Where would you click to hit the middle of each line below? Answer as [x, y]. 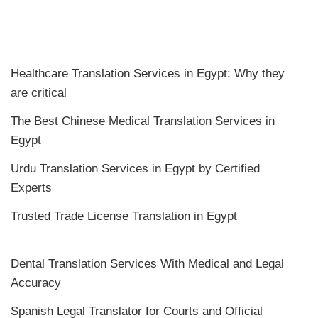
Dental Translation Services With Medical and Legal [147, 264]
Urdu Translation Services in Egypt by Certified [135, 169]
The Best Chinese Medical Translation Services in [143, 121]
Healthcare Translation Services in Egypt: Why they [148, 74]
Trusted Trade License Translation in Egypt [126, 216]
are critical [39, 93]
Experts [31, 188]
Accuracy [36, 283]
